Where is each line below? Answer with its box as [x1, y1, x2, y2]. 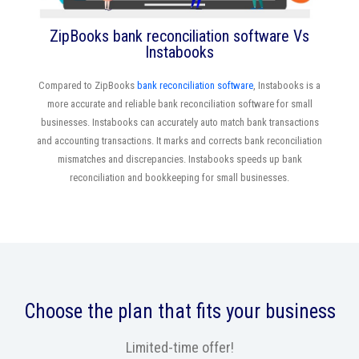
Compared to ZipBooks [38, 79, 137, 91]
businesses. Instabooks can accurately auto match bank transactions [40, 115, 319, 128]
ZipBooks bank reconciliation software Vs [50, 26, 309, 46]
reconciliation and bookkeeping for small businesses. [70, 171, 289, 184]
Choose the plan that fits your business [23, 299, 336, 323]
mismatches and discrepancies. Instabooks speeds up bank [57, 152, 302, 165]
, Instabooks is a [253, 79, 321, 91]
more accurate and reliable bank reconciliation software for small [46, 97, 313, 110]
